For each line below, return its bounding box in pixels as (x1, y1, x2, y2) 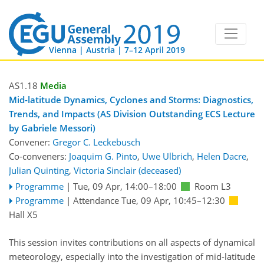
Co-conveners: (9, 150, 69, 163)
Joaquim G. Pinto (69, 150, 137, 163)
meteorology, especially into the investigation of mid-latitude (9, 250, 255, 262)
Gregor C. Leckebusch (52, 136, 140, 148)
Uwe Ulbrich (142, 150, 192, 163)
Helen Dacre (197, 150, 246, 163)
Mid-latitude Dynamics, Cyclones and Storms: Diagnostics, (9, 94, 253, 106)
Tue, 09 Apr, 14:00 (72, 180, 148, 193)
